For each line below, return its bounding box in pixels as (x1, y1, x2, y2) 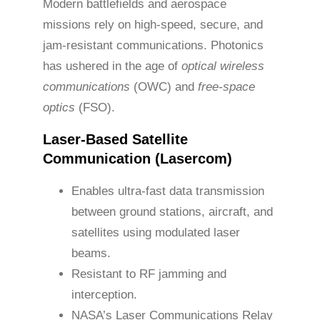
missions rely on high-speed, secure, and (43, 18, 263, 32)
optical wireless (181, 59, 264, 74)
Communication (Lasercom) (43, 151, 232, 167)
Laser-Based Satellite (43, 131, 188, 148)
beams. (71, 246, 111, 261)
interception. (71, 288, 137, 302)
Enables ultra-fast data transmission (71, 184, 264, 199)
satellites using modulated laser (71, 226, 240, 240)
